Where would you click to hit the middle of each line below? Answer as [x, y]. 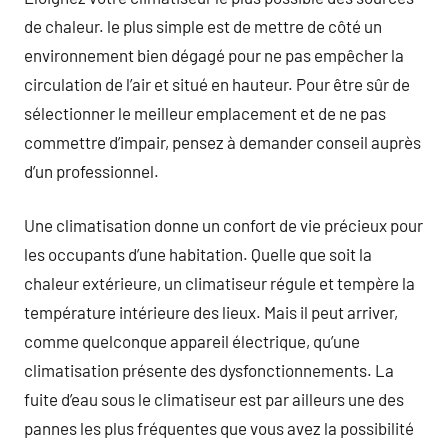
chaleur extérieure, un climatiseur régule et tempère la [219, 283]
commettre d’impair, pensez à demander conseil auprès [222, 141]
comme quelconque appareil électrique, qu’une [192, 341]
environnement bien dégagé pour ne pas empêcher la [214, 54]
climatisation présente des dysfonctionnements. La [209, 370]
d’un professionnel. [91, 170]
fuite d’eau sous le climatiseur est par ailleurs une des [214, 399]
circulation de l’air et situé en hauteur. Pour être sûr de [217, 83]
